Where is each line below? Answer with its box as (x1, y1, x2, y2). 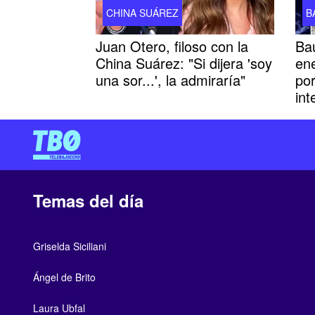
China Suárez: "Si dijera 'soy (96, 52, 272, 73)
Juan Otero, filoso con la (96, 35, 248, 56)
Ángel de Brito (33, 269, 96, 284)
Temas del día (33, 188, 143, 212)
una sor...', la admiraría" (96, 69, 245, 90)
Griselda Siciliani (33, 238, 106, 253)
